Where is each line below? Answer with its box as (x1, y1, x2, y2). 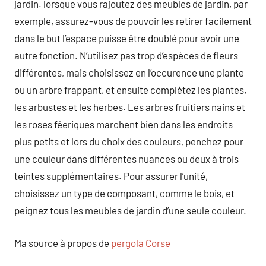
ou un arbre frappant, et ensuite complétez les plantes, (14, 84, 246, 96)
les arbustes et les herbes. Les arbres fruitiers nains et (14, 101, 245, 113)
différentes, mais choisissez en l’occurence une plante (14, 66, 244, 78)
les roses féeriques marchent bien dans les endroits (14, 118, 233, 130)
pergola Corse (111, 236, 170, 249)
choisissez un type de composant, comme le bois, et (14, 187, 235, 199)
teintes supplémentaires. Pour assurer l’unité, (14, 170, 208, 182)
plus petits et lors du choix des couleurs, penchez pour (14, 135, 243, 147)
